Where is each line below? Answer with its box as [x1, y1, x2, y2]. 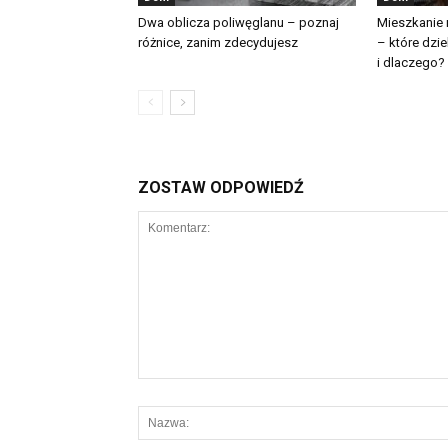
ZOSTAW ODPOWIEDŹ [138, 178, 304, 197]
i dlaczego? [377, 55, 445, 70]
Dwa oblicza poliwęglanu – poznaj [138, 15, 339, 30]
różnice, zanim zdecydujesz [138, 35, 298, 50]
